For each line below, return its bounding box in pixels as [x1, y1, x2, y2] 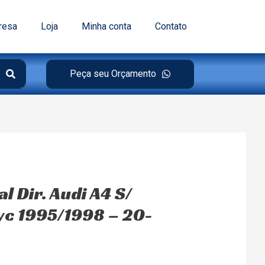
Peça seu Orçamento [70, 67, 157, 79]
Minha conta [81, 21, 131, 32]
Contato [154, 21, 187, 32]
